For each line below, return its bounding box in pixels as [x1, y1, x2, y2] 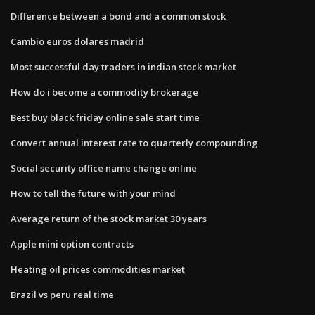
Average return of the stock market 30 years [11, 212, 207, 225]
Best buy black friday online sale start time [11, 110, 200, 124]
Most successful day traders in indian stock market [11, 60, 236, 73]
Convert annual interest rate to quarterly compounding [11, 136, 258, 149]
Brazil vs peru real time [11, 288, 114, 301]
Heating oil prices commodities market [11, 262, 185, 276]
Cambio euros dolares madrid [11, 34, 144, 48]
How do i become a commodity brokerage [11, 85, 198, 98]
